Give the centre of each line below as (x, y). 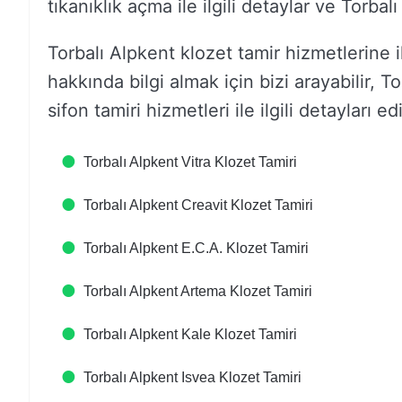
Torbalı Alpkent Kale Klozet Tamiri (190, 334)
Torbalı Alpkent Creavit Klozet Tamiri (198, 205)
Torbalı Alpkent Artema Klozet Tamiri (198, 291)
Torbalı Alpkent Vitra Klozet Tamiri (190, 162)
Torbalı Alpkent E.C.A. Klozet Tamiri (196, 248)
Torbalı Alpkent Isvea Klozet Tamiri (192, 377)
